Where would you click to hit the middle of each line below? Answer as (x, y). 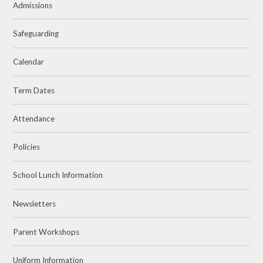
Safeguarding (36, 34)
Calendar (29, 62)
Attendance (34, 118)
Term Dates (34, 90)
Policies (27, 147)
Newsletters (35, 203)
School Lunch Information (58, 175)
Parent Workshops (46, 232)
